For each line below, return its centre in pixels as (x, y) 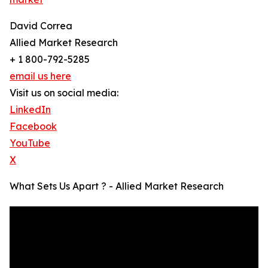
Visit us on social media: (64, 93)
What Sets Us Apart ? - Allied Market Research (117, 186)
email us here (40, 76)
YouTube (30, 143)
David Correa (41, 26)
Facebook (33, 127)
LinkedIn (30, 110)
